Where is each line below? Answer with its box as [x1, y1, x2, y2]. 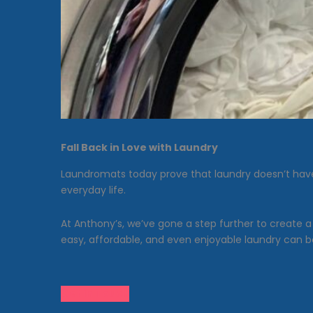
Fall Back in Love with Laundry [61, 140, 218, 155]
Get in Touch [61, 286, 129, 301]
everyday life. [61, 183, 126, 198]
